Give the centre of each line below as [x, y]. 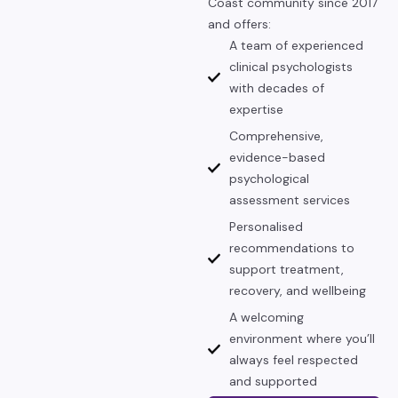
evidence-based [277, 157]
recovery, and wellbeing [298, 291]
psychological [269, 179]
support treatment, [287, 269]
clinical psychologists [291, 67]
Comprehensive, [276, 136]
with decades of [277, 88]
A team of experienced [296, 45]
